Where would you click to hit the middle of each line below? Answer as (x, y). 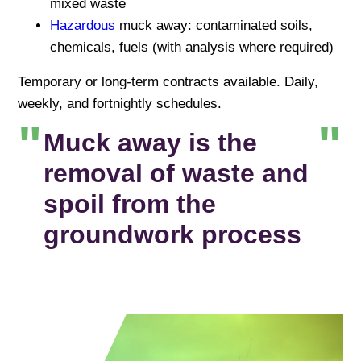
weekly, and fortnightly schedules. (120, 103)
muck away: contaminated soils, (214, 25)
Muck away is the (151, 143)
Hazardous (83, 25)
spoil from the (130, 204)
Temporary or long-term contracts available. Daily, (168, 81)
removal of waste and (176, 174)
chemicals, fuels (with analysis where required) (192, 47)
